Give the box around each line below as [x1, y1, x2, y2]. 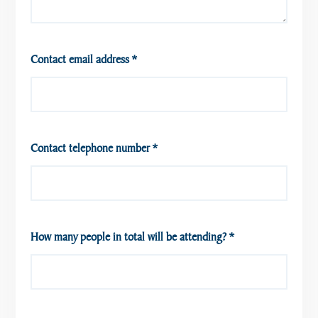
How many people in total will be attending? [30, 229, 226, 244]
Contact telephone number [30, 140, 150, 155]
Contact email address [30, 51, 129, 67]
